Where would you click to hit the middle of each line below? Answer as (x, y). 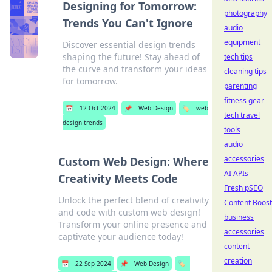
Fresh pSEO (243, 188)
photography (246, 13)
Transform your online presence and (133, 224)
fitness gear (244, 100)
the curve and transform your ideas (134, 69)
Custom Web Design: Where (134, 161)
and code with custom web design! (130, 212)
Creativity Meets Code (118, 178)
